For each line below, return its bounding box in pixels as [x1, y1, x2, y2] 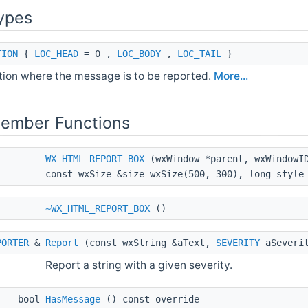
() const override [100, 294, 199, 305]
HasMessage [45, 294, 100, 305]
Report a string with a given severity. [45, 258, 232, 272]
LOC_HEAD [34, 48, 78, 60]
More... [214, 69, 248, 83]
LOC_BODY [117, 48, 161, 60]
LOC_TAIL [177, 48, 221, 60]
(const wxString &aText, [78, 237, 216, 249]
